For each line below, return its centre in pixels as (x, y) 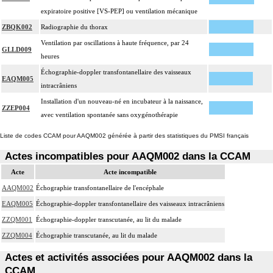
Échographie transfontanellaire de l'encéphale (100, 187)
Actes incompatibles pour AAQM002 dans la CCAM (128, 156)
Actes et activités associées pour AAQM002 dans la (129, 257)
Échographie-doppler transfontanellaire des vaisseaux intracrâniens (130, 203)
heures (50, 56)
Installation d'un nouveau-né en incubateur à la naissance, (122, 101)
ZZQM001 (17, 219)
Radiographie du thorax (74, 27)
